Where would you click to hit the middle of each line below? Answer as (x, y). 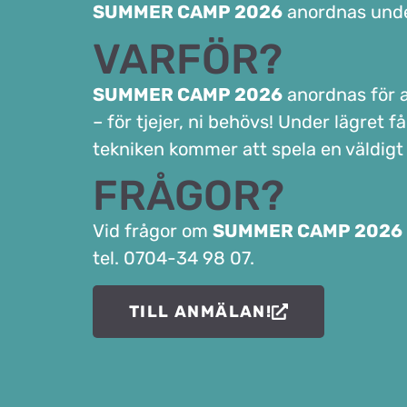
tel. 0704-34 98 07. (174, 258)
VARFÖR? (188, 59)
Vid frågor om (153, 231)
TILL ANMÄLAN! (201, 311)
